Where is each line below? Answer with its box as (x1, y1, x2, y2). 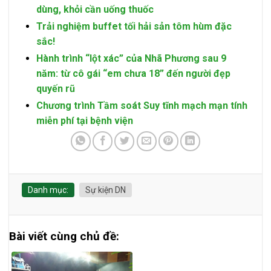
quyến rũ (36, 83, 75, 95)
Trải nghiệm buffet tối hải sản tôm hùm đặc (36, 21, 232, 33)
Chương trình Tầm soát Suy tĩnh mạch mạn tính (36, 100, 247, 112)
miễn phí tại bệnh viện (36, 115, 133, 127)
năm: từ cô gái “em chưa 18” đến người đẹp (36, 68, 230, 80)
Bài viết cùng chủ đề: (9, 229, 119, 244)
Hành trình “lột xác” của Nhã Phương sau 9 (36, 53, 226, 65)
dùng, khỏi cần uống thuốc (36, 4, 154, 16)
